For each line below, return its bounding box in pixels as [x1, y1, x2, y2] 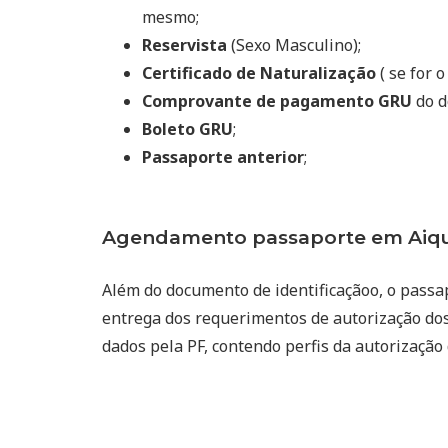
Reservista [142, 33, 227, 56]
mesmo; [142, 5, 199, 28]
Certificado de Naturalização [142, 61, 376, 84]
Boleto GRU [142, 117, 233, 140]
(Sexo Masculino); [227, 33, 361, 56]
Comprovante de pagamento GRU [142, 89, 412, 112]
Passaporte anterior [142, 145, 304, 168]
